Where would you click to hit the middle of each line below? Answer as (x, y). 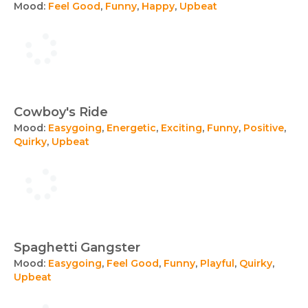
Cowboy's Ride (61, 112)
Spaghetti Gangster (77, 247)
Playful (217, 263)
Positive (264, 128)
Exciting (181, 128)
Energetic (131, 128)
